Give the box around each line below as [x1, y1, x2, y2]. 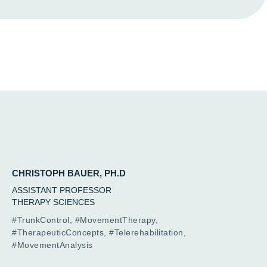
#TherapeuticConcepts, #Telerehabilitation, [12, 228, 186, 238]
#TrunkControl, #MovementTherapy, [12, 215, 158, 225]
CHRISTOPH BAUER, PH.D [12, 168, 126, 179]
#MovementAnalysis [12, 240, 93, 250]
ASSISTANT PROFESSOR [12, 185, 111, 195]
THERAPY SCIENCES [12, 197, 95, 207]
